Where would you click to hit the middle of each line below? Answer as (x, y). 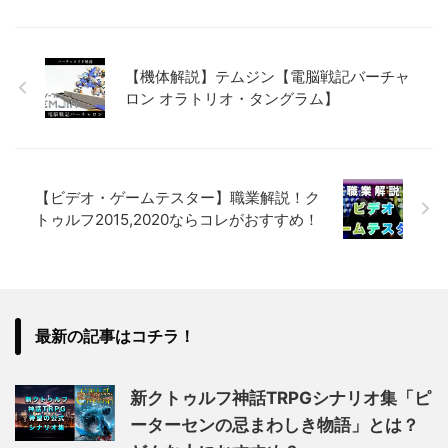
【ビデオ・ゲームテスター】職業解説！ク (177, 197)
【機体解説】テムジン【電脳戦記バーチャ (267, 76)
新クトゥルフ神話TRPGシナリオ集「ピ (280, 397)
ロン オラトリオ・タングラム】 (232, 98)
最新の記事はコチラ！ (115, 335)
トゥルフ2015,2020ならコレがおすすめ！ (177, 219)
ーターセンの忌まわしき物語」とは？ (274, 424)
